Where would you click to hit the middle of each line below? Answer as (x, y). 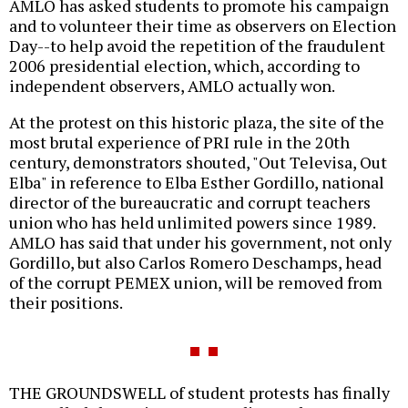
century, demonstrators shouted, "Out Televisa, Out (198, 163)
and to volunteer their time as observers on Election (203, 26)
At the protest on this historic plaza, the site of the (197, 122)
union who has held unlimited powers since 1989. (192, 223)
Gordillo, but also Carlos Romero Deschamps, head (195, 263)
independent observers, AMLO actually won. (172, 86)
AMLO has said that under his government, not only (200, 243)
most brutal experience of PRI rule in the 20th (179, 143)
